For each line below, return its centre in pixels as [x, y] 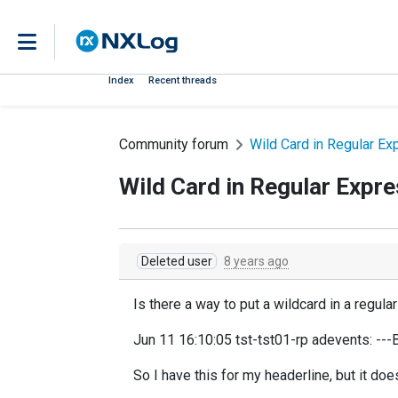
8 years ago [256, 261]
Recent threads [183, 80]
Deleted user [177, 261]
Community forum [174, 144]
